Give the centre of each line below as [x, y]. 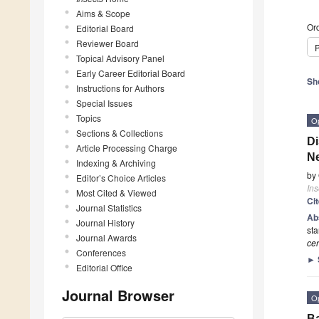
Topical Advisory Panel [120, 58]
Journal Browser [118, 295]
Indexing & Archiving [116, 162]
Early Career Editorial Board [131, 73]
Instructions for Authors [120, 88]
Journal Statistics [109, 207]
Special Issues [104, 103]
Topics [89, 117]
